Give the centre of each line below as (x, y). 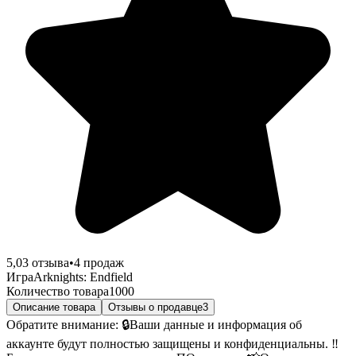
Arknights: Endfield (83, 277)
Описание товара (54, 307)
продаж (102, 262)
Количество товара (58, 291)
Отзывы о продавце (155, 307)
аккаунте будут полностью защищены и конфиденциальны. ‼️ (172, 343)
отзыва (49, 262)
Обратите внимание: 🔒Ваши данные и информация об (154, 324)
